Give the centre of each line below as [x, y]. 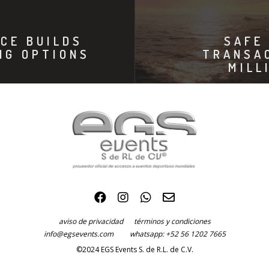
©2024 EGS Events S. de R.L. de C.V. [134, 249]
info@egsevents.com [79, 234]
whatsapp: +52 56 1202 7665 [177, 234]
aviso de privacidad [96, 221]
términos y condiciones [172, 221]
